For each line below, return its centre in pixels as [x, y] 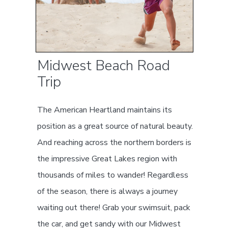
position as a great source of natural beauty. [115, 126]
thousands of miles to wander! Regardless [113, 175]
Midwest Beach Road [104, 65]
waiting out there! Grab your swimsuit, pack [114, 207]
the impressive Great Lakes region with [107, 159]
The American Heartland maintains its [105, 110]
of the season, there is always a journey [108, 191]
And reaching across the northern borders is [115, 142]
